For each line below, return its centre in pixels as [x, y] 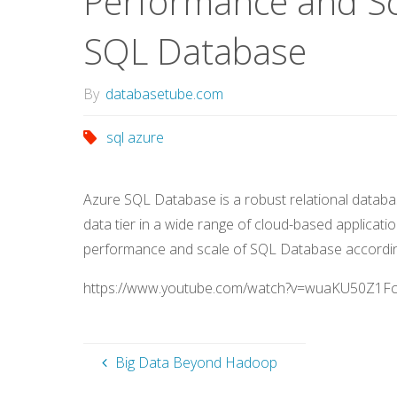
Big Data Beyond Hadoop [196, 363]
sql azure [136, 138]
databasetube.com [164, 94]
